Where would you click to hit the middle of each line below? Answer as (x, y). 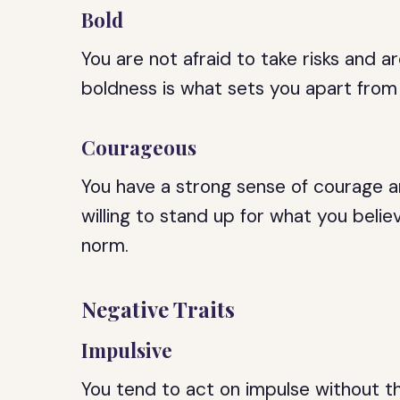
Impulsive (127, 350)
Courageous (139, 147)
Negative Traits (158, 309)
